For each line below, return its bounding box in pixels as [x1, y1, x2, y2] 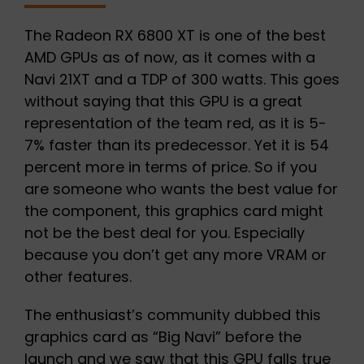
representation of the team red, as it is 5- [24, 113, 327, 134]
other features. [24, 266, 132, 288]
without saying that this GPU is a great [24, 91, 302, 112]
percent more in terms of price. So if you [24, 157, 317, 178]
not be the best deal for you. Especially [24, 223, 305, 244]
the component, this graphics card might [24, 201, 323, 222]
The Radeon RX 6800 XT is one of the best [24, 25, 326, 46]
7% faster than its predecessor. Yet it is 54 [24, 135, 329, 156]
